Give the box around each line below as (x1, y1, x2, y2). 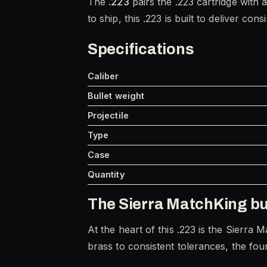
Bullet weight (88, 90, 145, 101)
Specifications (88, 41, 194, 57)
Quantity (88, 169, 125, 179)
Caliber (88, 70, 119, 81)
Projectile (88, 110, 129, 120)
